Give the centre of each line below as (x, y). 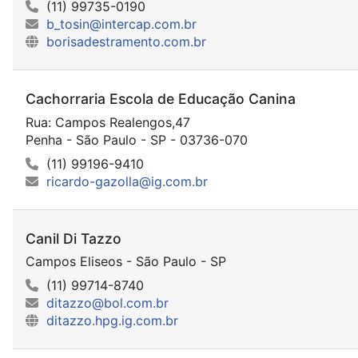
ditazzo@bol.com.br (107, 302)
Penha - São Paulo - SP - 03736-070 (137, 139)
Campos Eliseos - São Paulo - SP (126, 261)
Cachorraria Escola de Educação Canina (161, 99)
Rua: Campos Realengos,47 (108, 122)
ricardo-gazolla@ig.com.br (127, 181)
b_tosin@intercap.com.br (121, 24)
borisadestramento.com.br (126, 42)
